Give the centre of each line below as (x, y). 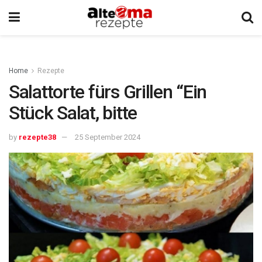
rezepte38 (37, 137)
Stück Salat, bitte (73, 113)
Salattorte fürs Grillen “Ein (108, 92)
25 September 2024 (108, 137)
